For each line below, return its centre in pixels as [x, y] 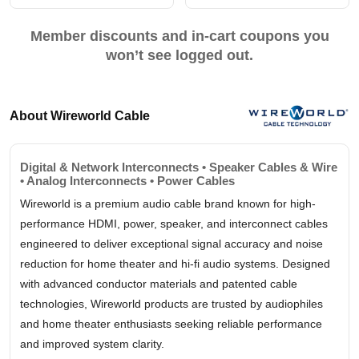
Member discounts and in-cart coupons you [179, 36]
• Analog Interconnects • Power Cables [127, 181]
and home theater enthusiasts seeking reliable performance [171, 324]
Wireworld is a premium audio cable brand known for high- [168, 204]
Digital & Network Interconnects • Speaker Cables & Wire [179, 167]
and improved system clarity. [92, 344]
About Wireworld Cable [80, 116]
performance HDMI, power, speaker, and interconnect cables [174, 224]
